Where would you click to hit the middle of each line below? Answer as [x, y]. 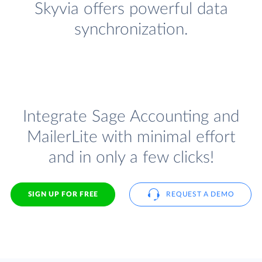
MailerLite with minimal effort [131, 137]
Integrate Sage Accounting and [131, 117]
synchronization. [131, 30]
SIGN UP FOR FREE [63, 194]
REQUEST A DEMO [200, 194]
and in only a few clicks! [131, 158]
